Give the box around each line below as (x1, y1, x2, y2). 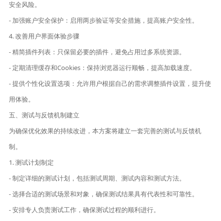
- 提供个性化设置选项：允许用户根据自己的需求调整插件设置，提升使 (9, 79, 212, 88)
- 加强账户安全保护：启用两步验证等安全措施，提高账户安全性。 (9, 16, 199, 25)
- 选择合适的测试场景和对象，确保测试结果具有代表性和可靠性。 (9, 189, 199, 199)
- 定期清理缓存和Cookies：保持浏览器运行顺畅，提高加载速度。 (9, 63, 196, 73)
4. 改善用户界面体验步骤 (9, 32, 80, 41)
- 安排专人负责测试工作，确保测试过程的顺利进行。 (9, 205, 160, 215)
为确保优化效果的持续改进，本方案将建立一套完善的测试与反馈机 (9, 126, 202, 136)
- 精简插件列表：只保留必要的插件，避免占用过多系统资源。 (9, 47, 186, 57)
